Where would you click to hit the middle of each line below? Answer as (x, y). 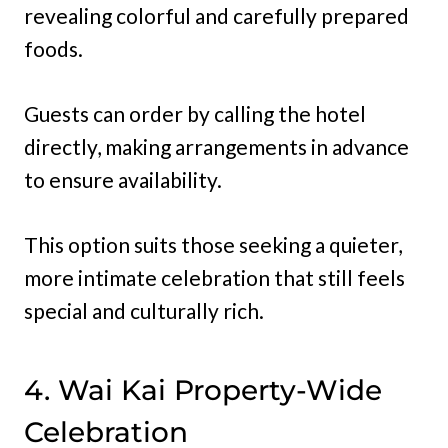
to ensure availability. (123, 180)
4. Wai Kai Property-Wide (203, 390)
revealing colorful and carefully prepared (216, 16)
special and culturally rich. (144, 311)
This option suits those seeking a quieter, (213, 245)
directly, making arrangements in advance (216, 147)
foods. (53, 49)
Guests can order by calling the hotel (195, 114)
